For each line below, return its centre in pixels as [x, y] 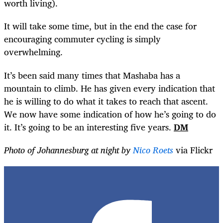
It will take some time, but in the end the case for [100, 26]
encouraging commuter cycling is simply [82, 39]
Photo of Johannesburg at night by [68, 150]
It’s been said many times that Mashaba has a [92, 75]
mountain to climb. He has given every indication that [110, 88]
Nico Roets [153, 150]
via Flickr [193, 150]
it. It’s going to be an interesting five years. [89, 127]
